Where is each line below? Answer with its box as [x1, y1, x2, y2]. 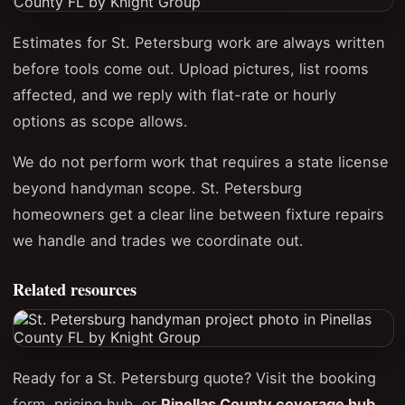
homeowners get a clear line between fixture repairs [13, 205, 384, 224]
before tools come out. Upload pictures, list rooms [13, 59, 369, 78]
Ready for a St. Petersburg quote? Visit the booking [13, 369, 376, 388]
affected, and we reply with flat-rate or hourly [13, 85, 336, 104]
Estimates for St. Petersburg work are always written [13, 33, 385, 52]
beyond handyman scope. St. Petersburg [13, 179, 302, 198]
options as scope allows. [13, 111, 188, 130]
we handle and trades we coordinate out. [13, 231, 304, 250]
